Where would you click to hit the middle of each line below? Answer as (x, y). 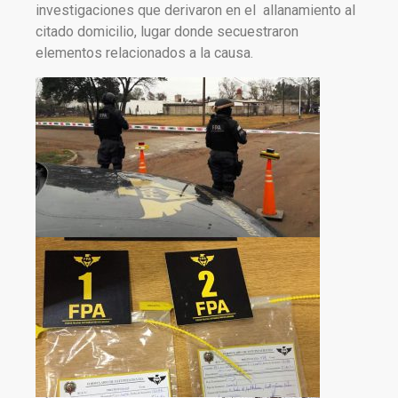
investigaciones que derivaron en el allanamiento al (195, 11)
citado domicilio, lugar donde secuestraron (167, 32)
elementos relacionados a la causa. (144, 53)
